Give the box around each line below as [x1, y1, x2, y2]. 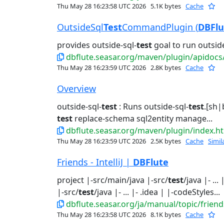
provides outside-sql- [57, 39, 136, 51]
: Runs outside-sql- [117, 101, 188, 112]
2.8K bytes [149, 63, 182, 72]
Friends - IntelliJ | [57, 156, 133, 168]
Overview [57, 82, 96, 95]
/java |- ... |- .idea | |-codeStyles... [94, 186, 220, 198]
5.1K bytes [149, 1, 182, 11]
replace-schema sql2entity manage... [72, 113, 212, 124]
